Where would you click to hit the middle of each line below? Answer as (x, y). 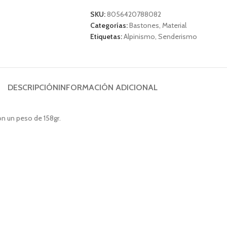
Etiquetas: (106, 36)
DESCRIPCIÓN (33, 87)
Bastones (144, 25)
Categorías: (109, 25)
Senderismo (177, 36)
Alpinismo (139, 36)
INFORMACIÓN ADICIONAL (108, 87)
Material (174, 25)
